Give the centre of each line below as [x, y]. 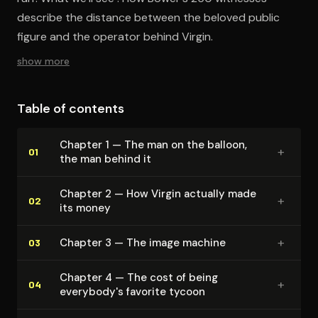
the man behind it [105, 159]
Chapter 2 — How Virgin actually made [158, 193]
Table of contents [71, 108]
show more [43, 61]
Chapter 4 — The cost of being [139, 277]
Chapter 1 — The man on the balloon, [153, 144]
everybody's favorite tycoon [132, 291]
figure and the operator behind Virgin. [115, 36]
